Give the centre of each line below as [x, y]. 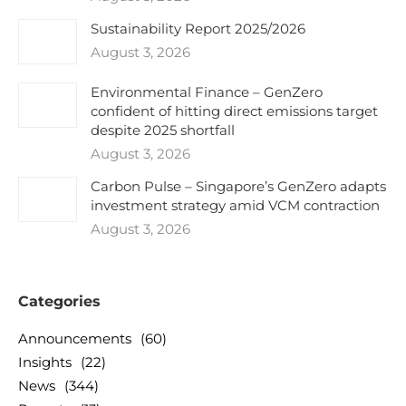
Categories [59, 301]
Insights [45, 362]
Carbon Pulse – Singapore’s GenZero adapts [238, 186]
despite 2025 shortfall [163, 130]
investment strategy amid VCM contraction [235, 205]
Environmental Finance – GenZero [207, 92]
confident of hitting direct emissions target [234, 111]
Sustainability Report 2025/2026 [198, 29]
